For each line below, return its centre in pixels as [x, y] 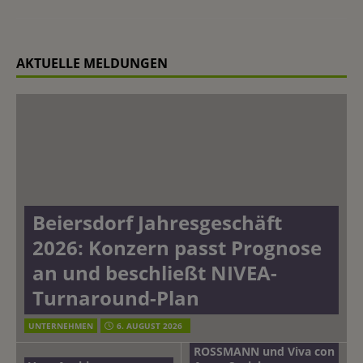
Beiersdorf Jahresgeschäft [157, 222]
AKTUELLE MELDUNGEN [92, 63]
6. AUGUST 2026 [149, 325]
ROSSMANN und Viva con [264, 351]
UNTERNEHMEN [61, 325]
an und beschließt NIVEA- [155, 272]
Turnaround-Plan [116, 297]
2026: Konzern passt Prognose [177, 247]
